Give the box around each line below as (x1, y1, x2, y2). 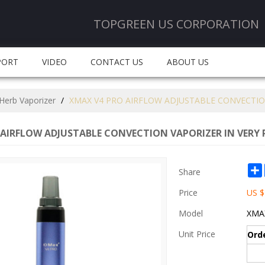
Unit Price (179, 228, 216, 240)
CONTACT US (91, 56, 143, 67)
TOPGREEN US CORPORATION (93, 15, 259, 32)
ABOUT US (167, 56, 209, 67)
